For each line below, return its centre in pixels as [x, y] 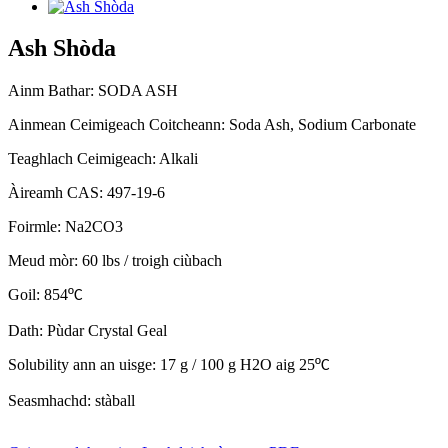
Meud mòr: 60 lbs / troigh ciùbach [115, 261]
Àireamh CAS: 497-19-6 [86, 193]
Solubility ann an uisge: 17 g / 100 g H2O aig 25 [161, 365]
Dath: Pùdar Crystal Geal [87, 331]
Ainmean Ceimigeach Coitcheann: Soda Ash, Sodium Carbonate [212, 125]
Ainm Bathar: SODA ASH [93, 91]
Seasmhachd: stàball [71, 401]
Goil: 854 [38, 295]
